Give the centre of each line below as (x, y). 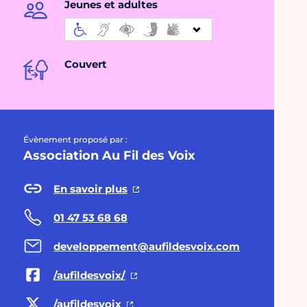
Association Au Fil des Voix (109, 156)
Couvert (86, 64)
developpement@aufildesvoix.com (147, 246)
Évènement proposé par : (75, 140)
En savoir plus (90, 188)
